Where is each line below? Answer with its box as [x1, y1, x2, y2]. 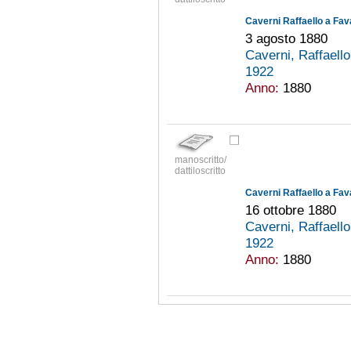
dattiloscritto [174, 165, 226, 177]
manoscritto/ [174, 154, 226, 166]
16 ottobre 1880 [244, 201, 336, 218]
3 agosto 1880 [244, 31, 327, 47]
